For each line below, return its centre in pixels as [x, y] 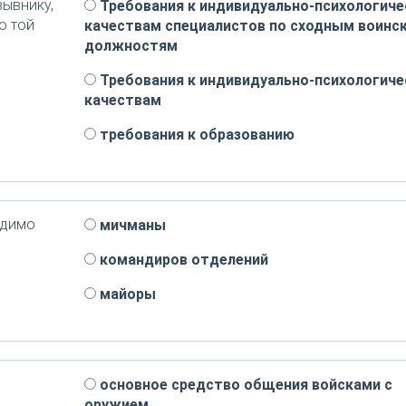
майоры [126, 294]
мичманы [130, 225]
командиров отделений [182, 260]
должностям [130, 46]
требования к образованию [195, 135]
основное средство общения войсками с [244, 385]
